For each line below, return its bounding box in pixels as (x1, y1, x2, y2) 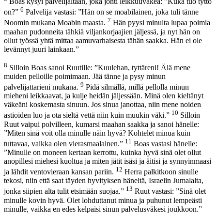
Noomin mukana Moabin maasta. (4, 18, 108, 27)
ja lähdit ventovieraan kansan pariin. (4, 168, 116, 176)
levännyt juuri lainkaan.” (4, 45, 79, 53)
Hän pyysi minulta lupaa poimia (111, 18, 210, 27)
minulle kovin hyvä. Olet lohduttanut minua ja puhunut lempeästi (4, 196, 202, 204)
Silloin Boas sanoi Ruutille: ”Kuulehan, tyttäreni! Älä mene (7, 63, 190, 72)
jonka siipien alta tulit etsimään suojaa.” (4, 187, 126, 196)
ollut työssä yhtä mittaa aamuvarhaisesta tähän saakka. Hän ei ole (4, 36, 202, 45)
